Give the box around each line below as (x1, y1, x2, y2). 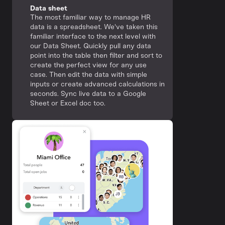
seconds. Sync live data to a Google (30, 89, 146, 98)
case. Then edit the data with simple (30, 70, 147, 79)
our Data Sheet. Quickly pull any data (30, 42, 151, 50)
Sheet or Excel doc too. (30, 99, 105, 107)
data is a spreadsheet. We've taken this (30, 23, 158, 31)
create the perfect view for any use (30, 61, 147, 69)
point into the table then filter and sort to (30, 51, 162, 60)
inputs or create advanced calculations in (30, 80, 165, 88)
